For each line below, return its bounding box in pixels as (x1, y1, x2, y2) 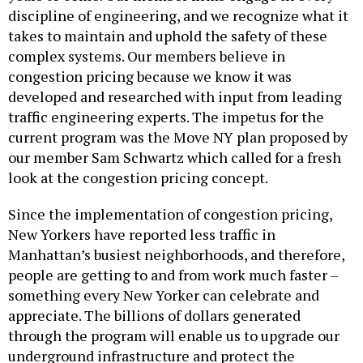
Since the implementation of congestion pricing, (8, 204, 332, 224)
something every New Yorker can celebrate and (8, 285, 319, 305)
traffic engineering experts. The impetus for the (8, 107, 324, 127)
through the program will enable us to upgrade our (8, 326, 340, 346)
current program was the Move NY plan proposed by (8, 127, 348, 147)
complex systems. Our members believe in (8, 46, 285, 66)
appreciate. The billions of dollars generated (8, 305, 301, 326)
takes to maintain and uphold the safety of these (8, 26, 327, 46)
